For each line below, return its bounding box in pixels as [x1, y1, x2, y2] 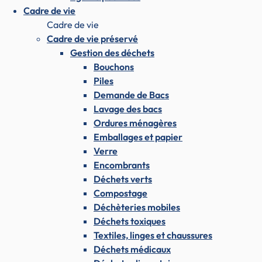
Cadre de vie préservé [47, 32, 138, 44]
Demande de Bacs [94, 88, 169, 101]
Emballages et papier [94, 130, 182, 143]
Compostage [94, 187, 147, 199]
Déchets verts [94, 173, 152, 185]
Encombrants [94, 158, 150, 171]
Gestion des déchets [70, 46, 154, 58]
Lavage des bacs [94, 102, 162, 115]
